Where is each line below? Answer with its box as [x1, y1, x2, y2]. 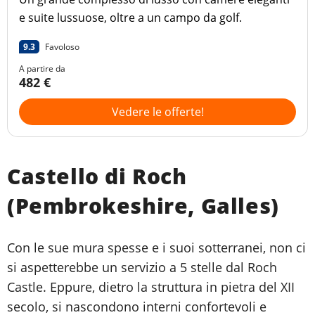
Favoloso [45, 41, 79, 53]
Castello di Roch [7, 162, 187, 191]
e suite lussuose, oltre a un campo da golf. [19, 10, 242, 26]
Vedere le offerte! [111, 104, 204, 120]
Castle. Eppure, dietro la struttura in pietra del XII [7, 278, 295, 296]
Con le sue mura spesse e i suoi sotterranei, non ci [7, 239, 306, 257]
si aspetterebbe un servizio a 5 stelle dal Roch [7, 259, 277, 276]
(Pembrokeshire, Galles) [7, 191, 279, 221]
